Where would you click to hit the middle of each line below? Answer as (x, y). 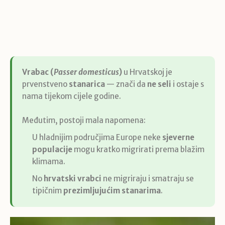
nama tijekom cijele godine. (72, 96)
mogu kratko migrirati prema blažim (138, 150)
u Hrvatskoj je (147, 72)
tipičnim (48, 191)
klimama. (49, 162)
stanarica (87, 84)
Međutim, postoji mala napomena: (84, 121)
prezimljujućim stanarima (112, 191)
